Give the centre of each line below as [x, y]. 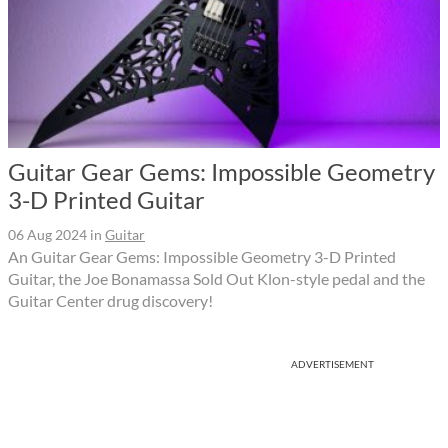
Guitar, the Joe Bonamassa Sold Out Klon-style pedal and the [216, 278]
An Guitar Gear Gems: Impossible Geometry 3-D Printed [202, 256]
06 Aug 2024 [47, 234]
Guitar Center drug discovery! [110, 300]
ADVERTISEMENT [332, 363]
